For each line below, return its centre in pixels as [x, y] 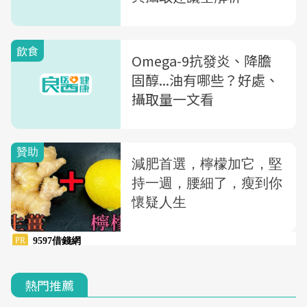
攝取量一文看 [173, 99]
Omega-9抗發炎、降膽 [201, 60]
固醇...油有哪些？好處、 [205, 79]
